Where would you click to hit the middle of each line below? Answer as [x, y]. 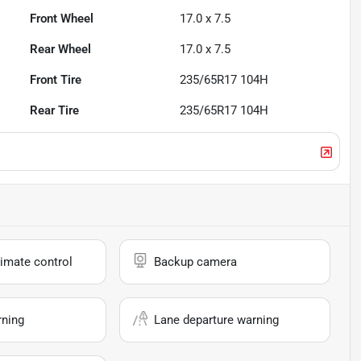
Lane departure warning [217, 320]
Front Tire [56, 80]
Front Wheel [62, 19]
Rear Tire [55, 111]
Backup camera [196, 262]
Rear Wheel [61, 50]
